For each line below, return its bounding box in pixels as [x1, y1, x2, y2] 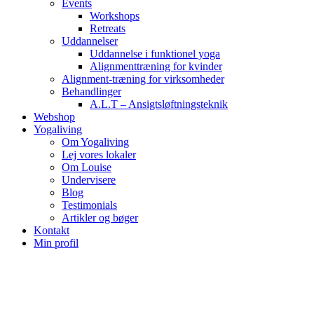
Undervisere [62, 173, 116, 186]
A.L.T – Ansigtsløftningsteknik [90, 97, 228, 110]
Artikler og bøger [62, 211, 138, 224]
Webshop [34, 110, 75, 123]
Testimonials [62, 198, 117, 211]
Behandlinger [62, 85, 121, 97]
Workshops [90, 9, 139, 22]
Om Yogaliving [62, 135, 129, 148]
